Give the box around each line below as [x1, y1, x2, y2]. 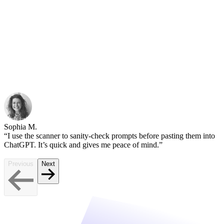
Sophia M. [4, 122, 37, 131]
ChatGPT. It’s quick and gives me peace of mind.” [4, 140, 162, 149]
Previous [8, 160, 33, 168]
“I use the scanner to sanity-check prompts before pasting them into [4, 131, 215, 140]
